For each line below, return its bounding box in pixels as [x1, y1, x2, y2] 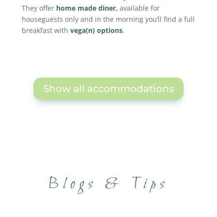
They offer [21, 3, 56, 13]
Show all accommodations [43, 83, 174, 94]
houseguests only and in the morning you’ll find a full [21, 15, 195, 24]
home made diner [56, 3, 116, 13]
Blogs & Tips [48, 173, 169, 195]
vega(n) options [70, 26, 123, 35]
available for [117, 3, 160, 13]
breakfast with [21, 26, 70, 35]
